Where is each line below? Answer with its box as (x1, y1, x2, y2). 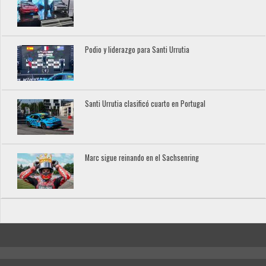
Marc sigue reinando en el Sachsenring (85, 151, 199, 163)
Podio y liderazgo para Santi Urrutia (85, 43, 190, 55)
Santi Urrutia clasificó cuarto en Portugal (85, 97, 206, 109)
